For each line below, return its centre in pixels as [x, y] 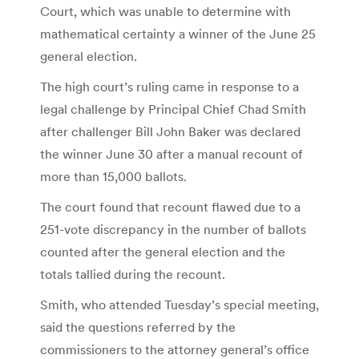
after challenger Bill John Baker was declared [170, 131]
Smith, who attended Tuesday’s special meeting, [179, 304]
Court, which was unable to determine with [165, 11]
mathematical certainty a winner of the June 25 [178, 33]
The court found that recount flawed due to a [170, 206]
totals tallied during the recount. [133, 274]
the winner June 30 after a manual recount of [171, 153]
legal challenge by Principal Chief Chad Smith [173, 109]
